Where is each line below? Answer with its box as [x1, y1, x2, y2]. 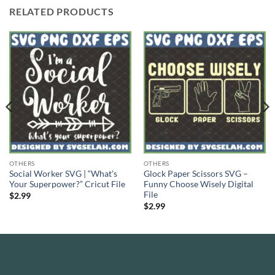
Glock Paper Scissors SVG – [143, 169, 248, 179]
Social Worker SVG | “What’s [9, 169, 117, 179]
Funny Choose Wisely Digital [143, 179, 254, 190]
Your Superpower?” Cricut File [9, 179, 125, 190]
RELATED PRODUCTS [9, 5, 114, 17]
